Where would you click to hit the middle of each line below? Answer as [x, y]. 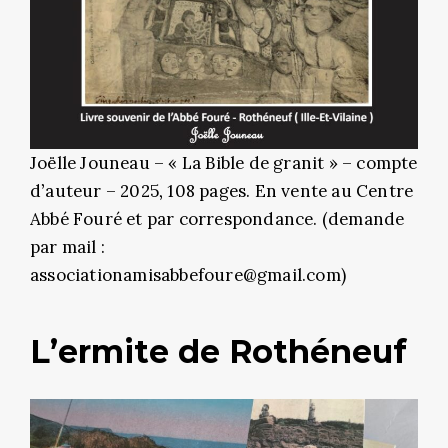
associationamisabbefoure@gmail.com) [188, 274]
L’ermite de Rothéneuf [218, 351]
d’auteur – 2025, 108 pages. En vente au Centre [222, 190]
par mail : [67, 246]
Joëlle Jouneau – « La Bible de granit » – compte [224, 162]
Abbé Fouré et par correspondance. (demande [217, 218]
